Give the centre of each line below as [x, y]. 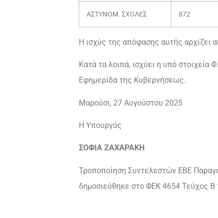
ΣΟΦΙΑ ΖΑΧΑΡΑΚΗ [112, 148]
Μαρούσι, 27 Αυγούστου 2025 [131, 103]
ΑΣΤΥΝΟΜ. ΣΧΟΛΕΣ [117, 14]
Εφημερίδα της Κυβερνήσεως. [132, 80]
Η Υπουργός [100, 125]
